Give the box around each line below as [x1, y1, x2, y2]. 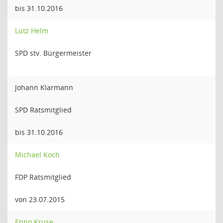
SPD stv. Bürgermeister [15, 48, 92, 58]
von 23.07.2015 [15, 195, 65, 204]
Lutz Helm [15, 26, 48, 35]
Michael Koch [15, 150, 60, 159]
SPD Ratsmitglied [15, 105, 72, 114]
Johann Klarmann [15, 83, 73, 92]
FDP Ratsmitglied [15, 172, 71, 182]
